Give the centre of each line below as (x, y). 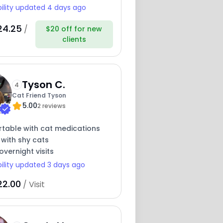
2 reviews (51, 106)
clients (74, 40)
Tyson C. (43, 84)
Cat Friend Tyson (39, 95)
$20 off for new (74, 29)
